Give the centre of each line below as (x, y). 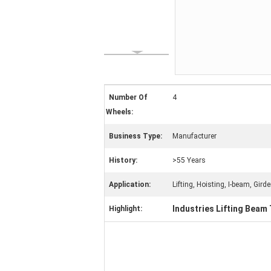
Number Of (128, 97)
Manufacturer (194, 136)
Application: (130, 184)
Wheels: (119, 112)
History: (123, 160)
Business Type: (135, 136)
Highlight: (126, 209)
